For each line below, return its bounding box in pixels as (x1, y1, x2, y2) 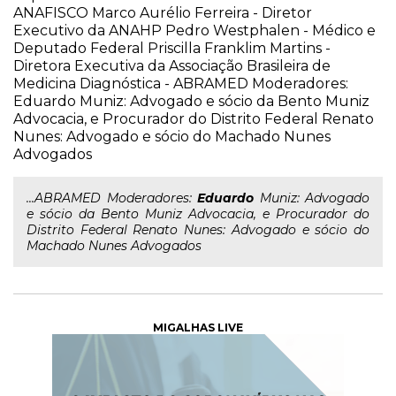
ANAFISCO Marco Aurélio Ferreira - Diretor (13, 4, 312, 21)
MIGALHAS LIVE (153, 321, 243, 334)
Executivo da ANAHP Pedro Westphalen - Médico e (13, 22, 376, 39)
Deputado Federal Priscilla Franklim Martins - (13, 40, 331, 57)
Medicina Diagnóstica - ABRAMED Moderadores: (13, 75, 348, 92)
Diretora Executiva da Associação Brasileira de (13, 57, 331, 74)
